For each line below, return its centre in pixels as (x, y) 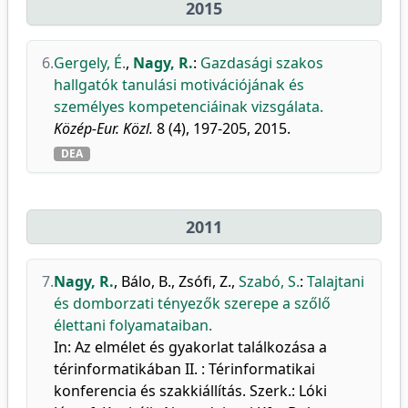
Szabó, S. (269, 281)
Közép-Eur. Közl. (103, 128)
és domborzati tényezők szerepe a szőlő (192, 303)
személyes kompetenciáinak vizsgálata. (189, 107)
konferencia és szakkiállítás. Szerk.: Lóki (190, 391)
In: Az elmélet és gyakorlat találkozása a (190, 347)
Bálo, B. (146, 281)
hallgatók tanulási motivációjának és (179, 85)
